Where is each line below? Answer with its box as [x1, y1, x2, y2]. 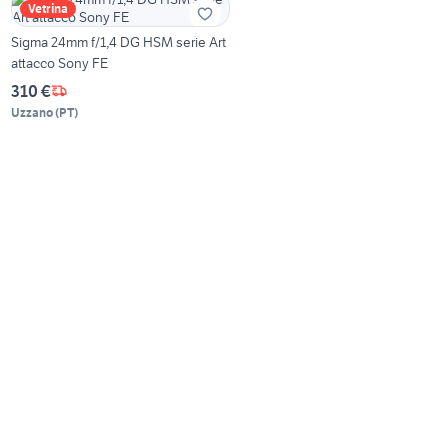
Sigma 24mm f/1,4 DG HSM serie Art [11, 32, 227, 51]
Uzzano [11, 104, 54, 120]
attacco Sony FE [11, 53, 109, 72]
